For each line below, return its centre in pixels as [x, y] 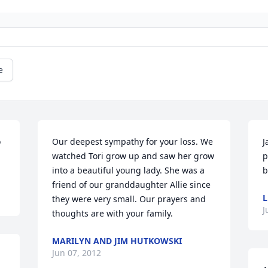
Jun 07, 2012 [77, 253]
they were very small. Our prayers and [129, 199]
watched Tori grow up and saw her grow [133, 156]
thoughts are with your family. [113, 214]
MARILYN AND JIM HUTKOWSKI [117, 241]
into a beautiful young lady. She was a [129, 170]
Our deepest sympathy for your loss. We [133, 142]
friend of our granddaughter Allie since [132, 185]
